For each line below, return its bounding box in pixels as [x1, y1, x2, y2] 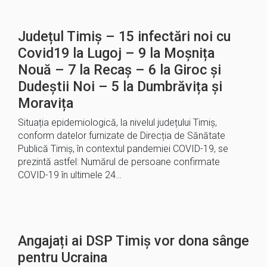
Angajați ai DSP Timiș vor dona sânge [18, 232, 249, 249]
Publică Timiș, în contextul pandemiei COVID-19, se [18, 143, 228, 154]
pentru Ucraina [18, 249, 107, 266]
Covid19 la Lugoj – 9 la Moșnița [18, 45, 215, 61]
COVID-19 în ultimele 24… [18, 169, 122, 181]
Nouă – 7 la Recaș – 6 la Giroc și [18, 61, 221, 78]
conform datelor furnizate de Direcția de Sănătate [18, 130, 225, 141]
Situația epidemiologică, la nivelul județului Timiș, [18, 117, 217, 128]
